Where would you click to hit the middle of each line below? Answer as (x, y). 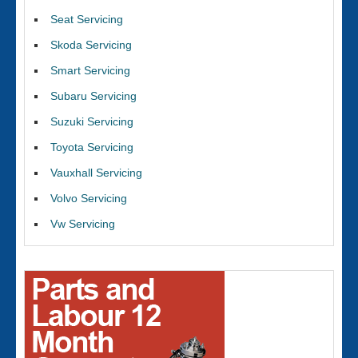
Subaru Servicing (93, 96)
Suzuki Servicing (92, 121)
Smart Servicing (90, 70)
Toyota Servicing (92, 147)
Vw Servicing (83, 224)
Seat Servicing (87, 19)
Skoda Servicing (91, 45)
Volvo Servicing (89, 198)
